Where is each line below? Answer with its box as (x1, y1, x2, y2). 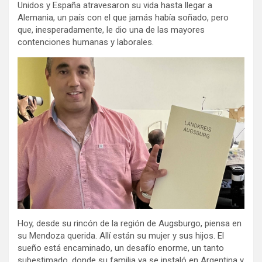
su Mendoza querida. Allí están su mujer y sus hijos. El (18, 230, 224, 241)
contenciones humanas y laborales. (18, 37, 154, 48)
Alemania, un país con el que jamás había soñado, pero (18, 12, 229, 23)
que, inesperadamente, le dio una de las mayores (18, 25, 205, 36)
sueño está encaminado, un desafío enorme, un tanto (18, 243, 224, 253)
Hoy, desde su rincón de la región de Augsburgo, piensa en (18, 218, 242, 229)
